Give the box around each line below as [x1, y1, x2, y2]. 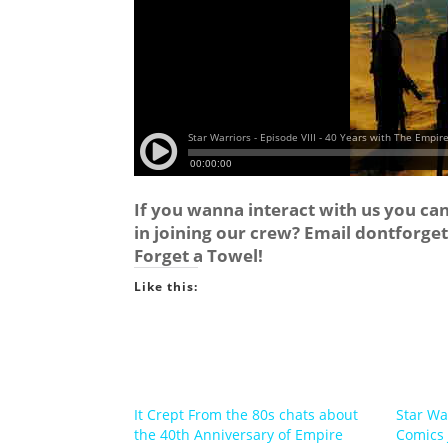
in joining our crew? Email [134, 220, 356, 244]
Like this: [134, 277, 199, 295]
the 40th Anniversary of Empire [134, 424, 344, 444]
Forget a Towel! [134, 243, 264, 267]
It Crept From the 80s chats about [134, 404, 359, 424]
